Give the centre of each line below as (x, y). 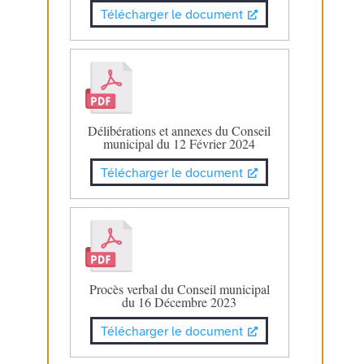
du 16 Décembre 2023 (180, 302)
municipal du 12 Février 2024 (180, 144)
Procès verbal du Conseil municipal (179, 289)
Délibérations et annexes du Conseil (180, 131)
